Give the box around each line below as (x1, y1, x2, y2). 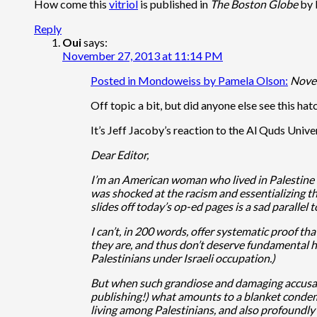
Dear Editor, (91, 147, 149, 161)
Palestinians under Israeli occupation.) (91, 250, 275, 265)
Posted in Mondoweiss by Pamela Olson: (91, 73, 288, 87)
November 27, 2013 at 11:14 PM (62, 48, 223, 62)
